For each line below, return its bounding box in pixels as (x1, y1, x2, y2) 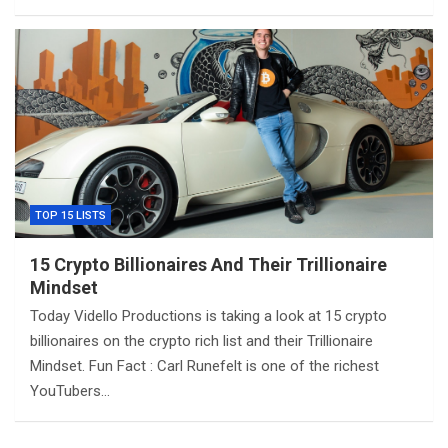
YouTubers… (30, 381, 110, 400)
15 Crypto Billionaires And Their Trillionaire (30, 253, 387, 275)
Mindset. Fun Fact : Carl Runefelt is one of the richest (30, 356, 379, 375)
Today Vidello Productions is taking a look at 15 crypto (30, 306, 387, 325)
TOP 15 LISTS (35, 208, 106, 222)
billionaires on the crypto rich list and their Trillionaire (30, 331, 373, 350)
